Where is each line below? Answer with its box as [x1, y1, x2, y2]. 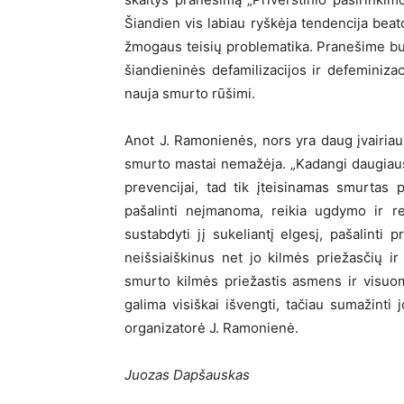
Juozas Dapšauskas [124, 366, 250, 383]
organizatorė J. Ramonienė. [124, 319, 298, 336]
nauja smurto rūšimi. [124, 85, 255, 102]
